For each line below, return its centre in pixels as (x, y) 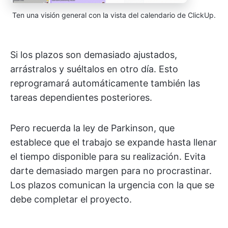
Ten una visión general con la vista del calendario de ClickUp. (114, 15)
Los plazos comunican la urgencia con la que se (112, 185)
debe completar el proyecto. (71, 199)
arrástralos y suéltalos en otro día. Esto (94, 69)
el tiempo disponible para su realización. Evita (108, 156)
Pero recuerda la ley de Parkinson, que (92, 128)
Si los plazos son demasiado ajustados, (94, 54)
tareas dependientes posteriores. (81, 97)
